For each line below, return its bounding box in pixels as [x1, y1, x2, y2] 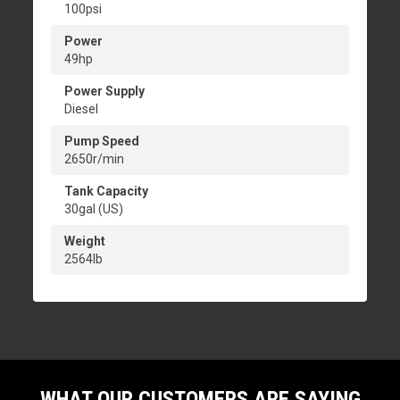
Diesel [64, 102, 98, 117]
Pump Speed [64, 134, 139, 149]
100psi [64, 2, 102, 17]
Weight [64, 234, 105, 249]
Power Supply [64, 84, 145, 99]
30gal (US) [64, 202, 123, 217]
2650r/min [64, 152, 124, 167]
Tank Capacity [64, 184, 148, 199]
